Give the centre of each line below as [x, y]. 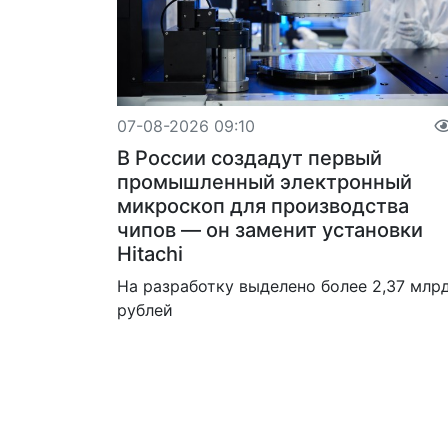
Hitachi [150, 254]
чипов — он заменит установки [270, 230]
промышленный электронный [264, 182]
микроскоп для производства [263, 206]
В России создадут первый [249, 158]
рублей [145, 310]
